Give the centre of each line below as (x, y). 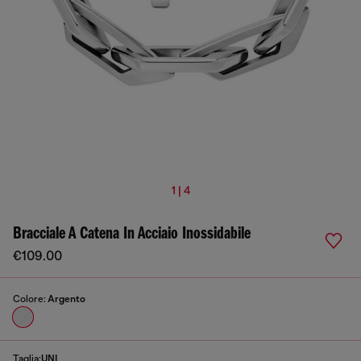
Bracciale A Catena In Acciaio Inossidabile (132, 234)
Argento (66, 299)
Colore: (30, 299)
